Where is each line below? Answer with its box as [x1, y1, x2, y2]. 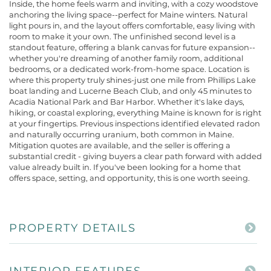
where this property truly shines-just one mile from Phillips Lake [9, 74, 256, 85]
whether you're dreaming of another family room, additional [9, 53, 243, 63]
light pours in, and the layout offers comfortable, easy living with [9, 20, 255, 30]
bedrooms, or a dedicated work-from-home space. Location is [9, 64, 249, 74]
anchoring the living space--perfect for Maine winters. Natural [9, 9, 247, 19]
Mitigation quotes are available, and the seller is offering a [9, 140, 230, 150]
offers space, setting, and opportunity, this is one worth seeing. [9, 172, 250, 183]
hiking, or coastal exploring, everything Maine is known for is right [9, 107, 261, 117]
